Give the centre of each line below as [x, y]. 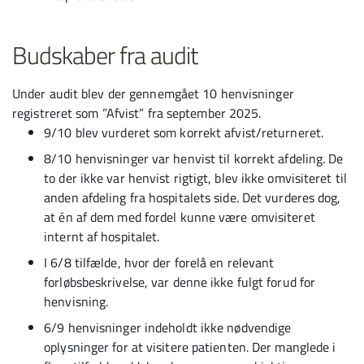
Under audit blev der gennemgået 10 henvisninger [153, 93]
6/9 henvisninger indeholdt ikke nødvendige [168, 327]
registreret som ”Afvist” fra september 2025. [137, 113]
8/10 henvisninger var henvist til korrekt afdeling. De [194, 158]
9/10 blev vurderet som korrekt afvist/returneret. [184, 132]
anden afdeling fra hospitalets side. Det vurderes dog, [193, 197]
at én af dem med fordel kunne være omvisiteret [180, 217]
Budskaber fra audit [105, 55]
